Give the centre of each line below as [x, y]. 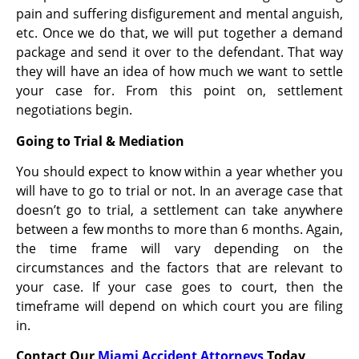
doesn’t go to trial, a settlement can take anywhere [179, 210]
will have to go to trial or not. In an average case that [179, 191]
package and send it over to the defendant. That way [179, 52]
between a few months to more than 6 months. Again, [179, 230]
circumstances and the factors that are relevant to [179, 268]
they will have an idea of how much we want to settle [179, 72]
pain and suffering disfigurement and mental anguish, [179, 14]
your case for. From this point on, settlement [179, 91]
